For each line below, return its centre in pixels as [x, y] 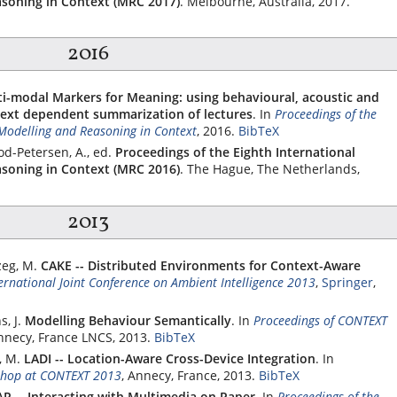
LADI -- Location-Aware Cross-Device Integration [170, 358]
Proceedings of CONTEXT [320, 320]
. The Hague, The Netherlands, [270, 169]
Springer [347, 282]
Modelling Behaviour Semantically [128, 320]
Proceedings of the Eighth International [235, 152]
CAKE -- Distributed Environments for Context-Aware [201, 265]
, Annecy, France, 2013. [188, 375]
